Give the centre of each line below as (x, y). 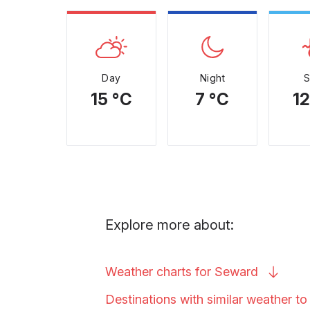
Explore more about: (170, 225)
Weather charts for (160, 272)
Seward (236, 272)
